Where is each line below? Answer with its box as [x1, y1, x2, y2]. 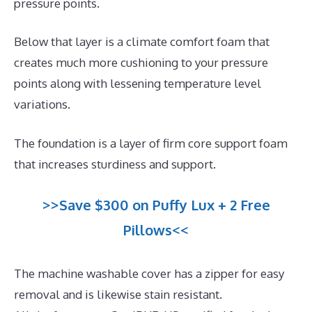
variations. [14, 97, 70, 112]
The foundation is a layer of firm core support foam [14, 135, 288, 150]
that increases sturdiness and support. [14, 156, 216, 171]
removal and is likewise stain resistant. [14, 287, 222, 302]
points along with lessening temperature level [14, 76, 261, 91]
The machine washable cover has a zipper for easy [14, 266, 284, 281]
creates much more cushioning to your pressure [14, 55, 268, 70]
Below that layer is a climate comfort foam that [14, 34, 270, 49]
